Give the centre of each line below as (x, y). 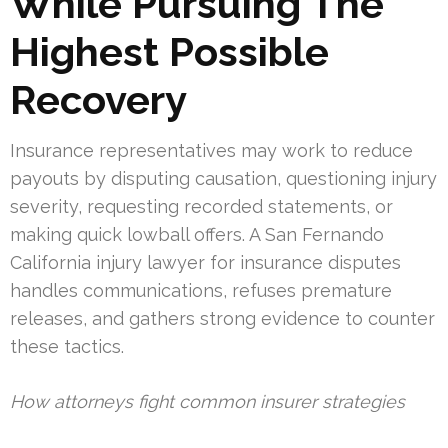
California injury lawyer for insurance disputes (205, 262)
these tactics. (67, 346)
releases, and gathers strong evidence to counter (222, 318)
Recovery (98, 99)
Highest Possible (169, 51)
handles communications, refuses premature (201, 290)
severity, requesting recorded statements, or (201, 206)
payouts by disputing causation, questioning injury (223, 178)
